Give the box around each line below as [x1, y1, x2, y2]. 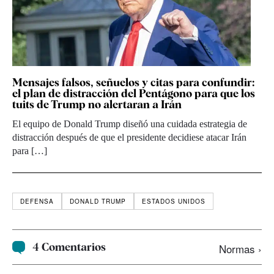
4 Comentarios [32, 240, 106, 254]
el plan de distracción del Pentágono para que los [12, 87, 255, 100]
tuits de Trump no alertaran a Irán [12, 98, 182, 111]
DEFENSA [20, 197, 54, 206]
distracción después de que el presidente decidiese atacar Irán [12, 132, 246, 143]
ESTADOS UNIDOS [142, 197, 206, 206]
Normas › [219, 240, 262, 256]
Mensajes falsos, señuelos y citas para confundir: [12, 76, 254, 89]
